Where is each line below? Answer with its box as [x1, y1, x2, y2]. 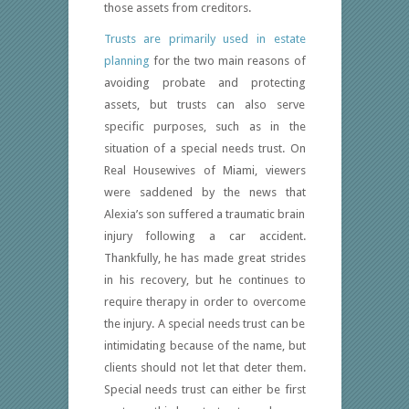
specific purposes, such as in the [103, 120, 306, 134]
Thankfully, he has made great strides [103, 251, 306, 266]
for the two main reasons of [149, 54, 306, 68]
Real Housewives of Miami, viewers [103, 163, 306, 178]
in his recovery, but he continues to [103, 273, 306, 288]
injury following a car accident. [103, 229, 306, 244]
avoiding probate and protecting [103, 76, 306, 90]
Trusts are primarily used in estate [103, 32, 306, 47]
